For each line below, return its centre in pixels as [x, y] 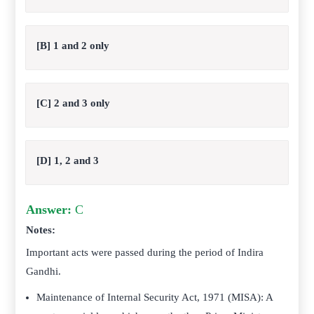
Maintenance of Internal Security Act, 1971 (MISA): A [155, 297]
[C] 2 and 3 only [74, 103]
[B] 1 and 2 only [73, 46]
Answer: [49, 210]
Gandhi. [44, 271]
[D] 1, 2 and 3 [68, 161]
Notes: [41, 230]
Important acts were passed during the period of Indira [145, 252]
